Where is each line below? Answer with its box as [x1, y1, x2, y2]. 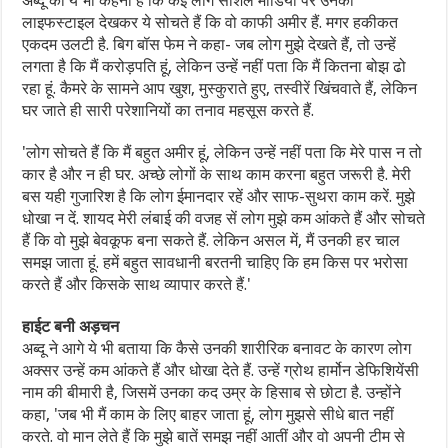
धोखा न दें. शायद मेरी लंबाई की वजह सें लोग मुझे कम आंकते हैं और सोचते [22, 209, 426, 228]
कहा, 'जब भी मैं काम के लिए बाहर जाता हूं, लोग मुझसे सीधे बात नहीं [22, 405, 395, 424]
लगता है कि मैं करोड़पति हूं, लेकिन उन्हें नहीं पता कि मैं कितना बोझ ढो [22, 57, 407, 76]
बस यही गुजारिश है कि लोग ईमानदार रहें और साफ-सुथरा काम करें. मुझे [22, 187, 416, 206]
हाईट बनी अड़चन [22, 317, 120, 336]
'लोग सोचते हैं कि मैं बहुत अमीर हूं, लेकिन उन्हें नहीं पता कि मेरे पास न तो [22, 143, 423, 162]
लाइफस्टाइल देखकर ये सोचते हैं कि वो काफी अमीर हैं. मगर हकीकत [22, 13, 399, 32]
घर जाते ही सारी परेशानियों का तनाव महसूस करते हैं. [22, 101, 315, 120]
